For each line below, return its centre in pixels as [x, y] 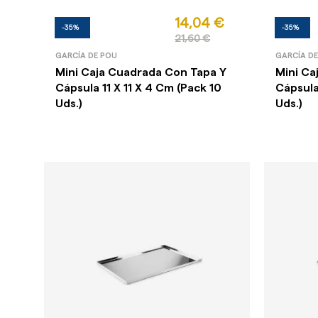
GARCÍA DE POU [87, 55]
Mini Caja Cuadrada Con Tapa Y [141, 72]
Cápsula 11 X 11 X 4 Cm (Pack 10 [139, 88]
